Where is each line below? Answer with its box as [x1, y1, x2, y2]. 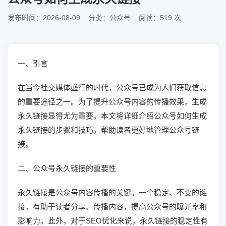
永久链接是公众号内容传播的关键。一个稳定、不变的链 [18, 188, 207, 197]
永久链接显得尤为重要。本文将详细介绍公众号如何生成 [18, 111, 207, 120]
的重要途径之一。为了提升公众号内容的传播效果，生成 [18, 97, 207, 106]
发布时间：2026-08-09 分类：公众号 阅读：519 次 [8, 14, 181, 22]
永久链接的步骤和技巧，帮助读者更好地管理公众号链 [18, 126, 199, 134]
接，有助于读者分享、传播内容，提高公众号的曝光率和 [18, 202, 207, 211]
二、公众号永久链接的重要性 [18, 164, 116, 173]
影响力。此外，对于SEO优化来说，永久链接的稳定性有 [18, 216, 208, 225]
